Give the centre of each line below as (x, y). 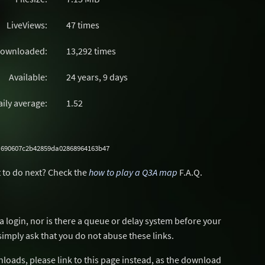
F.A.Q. (190, 172)
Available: (28, 77)
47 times (83, 25)
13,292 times (91, 51)
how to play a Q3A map (133, 172)
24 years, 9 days (97, 77)
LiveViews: (27, 25)
